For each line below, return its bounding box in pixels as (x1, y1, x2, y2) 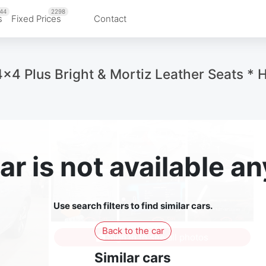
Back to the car (102, 224, 164, 236)
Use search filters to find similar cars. (53, 200, 213, 212)
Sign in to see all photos (104, 231, 208, 243)
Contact (94, 12, 126, 24)
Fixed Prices (11, 12, 61, 24)
